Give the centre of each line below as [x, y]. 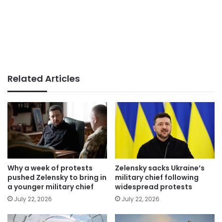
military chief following [157, 177]
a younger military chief [51, 187]
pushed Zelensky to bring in [57, 177]
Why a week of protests [50, 168]
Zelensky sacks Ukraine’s [160, 168]
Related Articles [44, 79]
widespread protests [154, 187]
